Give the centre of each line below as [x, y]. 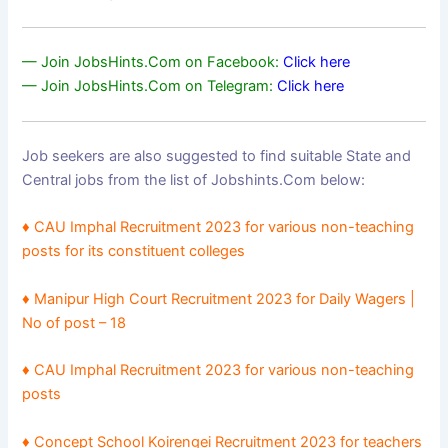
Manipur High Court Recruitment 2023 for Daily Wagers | [225, 298]
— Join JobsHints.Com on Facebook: [151, 61]
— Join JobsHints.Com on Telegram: [148, 85]
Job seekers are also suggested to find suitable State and [217, 156]
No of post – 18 [74, 322]
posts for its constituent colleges [134, 251]
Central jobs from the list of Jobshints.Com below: [196, 180]
